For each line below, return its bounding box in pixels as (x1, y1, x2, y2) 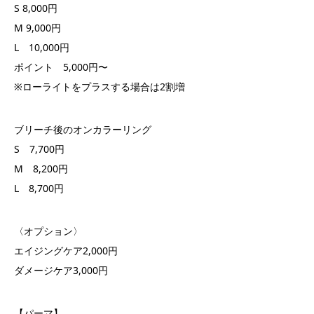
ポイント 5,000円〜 (14, 60, 108, 74)
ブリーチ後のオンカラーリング (14, 123, 151, 137)
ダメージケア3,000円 (14, 264, 108, 278)
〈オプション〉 (14, 224, 83, 238)
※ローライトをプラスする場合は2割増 (14, 80, 185, 94)
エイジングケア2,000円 (14, 244, 118, 258)
